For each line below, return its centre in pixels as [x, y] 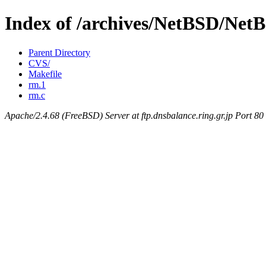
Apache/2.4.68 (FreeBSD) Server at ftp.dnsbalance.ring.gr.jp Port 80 [134, 115]
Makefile [45, 74]
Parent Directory [59, 52]
